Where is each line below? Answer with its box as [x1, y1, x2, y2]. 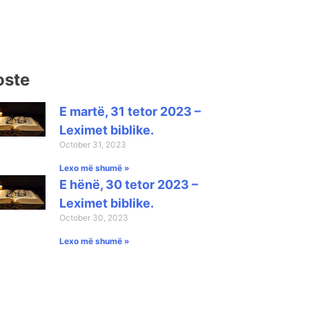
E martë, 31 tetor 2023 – [59, 103, 201, 119]
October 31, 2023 [59, 139, 126, 150]
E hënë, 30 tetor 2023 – [59, 177, 198, 192]
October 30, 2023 [59, 212, 128, 223]
